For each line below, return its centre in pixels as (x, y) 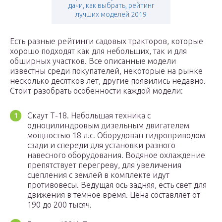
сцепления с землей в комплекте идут (98, 175)
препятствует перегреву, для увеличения (104, 165)
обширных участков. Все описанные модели (93, 61)
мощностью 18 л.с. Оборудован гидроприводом (116, 136)
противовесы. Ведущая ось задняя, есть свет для (117, 185)
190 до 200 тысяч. (59, 205)
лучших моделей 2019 (111, 15)
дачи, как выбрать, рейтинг (111, 6)
